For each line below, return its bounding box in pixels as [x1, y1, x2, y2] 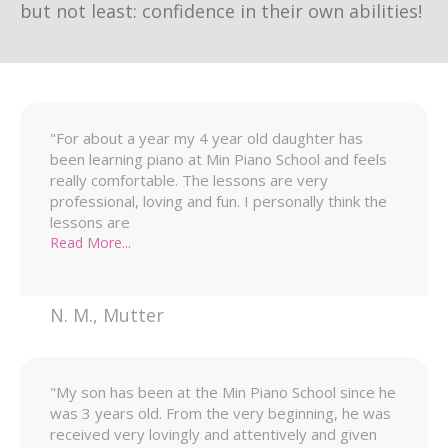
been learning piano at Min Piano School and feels [50, 149, 387, 169]
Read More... [50, 233, 131, 252]
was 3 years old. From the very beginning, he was [50, 403, 391, 423]
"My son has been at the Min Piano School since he [50, 382, 396, 402]
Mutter [103, 303, 164, 327]
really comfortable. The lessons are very [50, 170, 328, 190]
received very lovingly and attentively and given [50, 424, 377, 444]
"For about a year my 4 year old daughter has [50, 128, 363, 148]
